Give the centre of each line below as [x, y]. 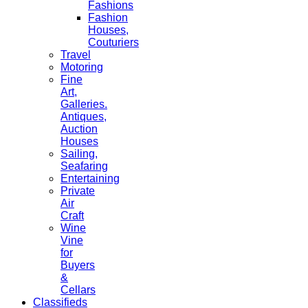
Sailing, [79, 153]
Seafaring [84, 166]
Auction [79, 129]
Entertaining [90, 178]
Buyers [78, 265]
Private [78, 190]
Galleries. [84, 104]
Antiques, [84, 116]
